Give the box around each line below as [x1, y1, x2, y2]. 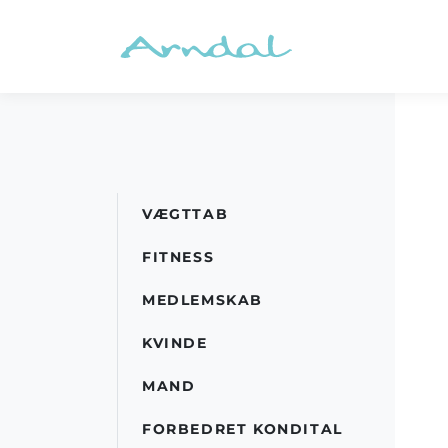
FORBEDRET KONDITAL [142, 419, 343, 438]
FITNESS [142, 247, 215, 266]
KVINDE [142, 333, 208, 352]
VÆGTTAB [142, 204, 229, 223]
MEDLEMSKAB [142, 290, 263, 309]
